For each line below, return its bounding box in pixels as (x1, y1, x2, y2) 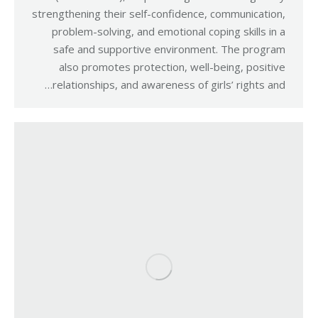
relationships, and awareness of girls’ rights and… (53, 77, 285, 92)
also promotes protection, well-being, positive (59, 60, 285, 74)
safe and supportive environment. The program (53, 42, 285, 56)
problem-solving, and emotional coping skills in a (52, 24, 285, 38)
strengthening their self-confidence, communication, (32, 6, 285, 21)
